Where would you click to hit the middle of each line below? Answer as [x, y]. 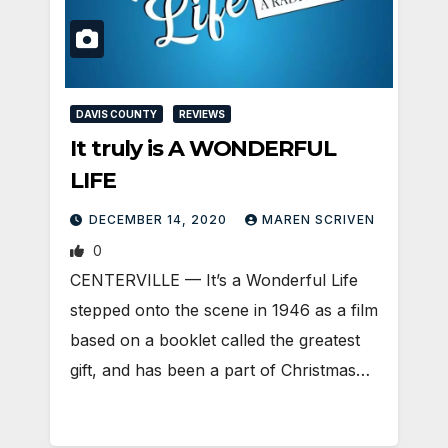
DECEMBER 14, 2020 [160, 219]
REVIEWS [202, 113]
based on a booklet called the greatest [215, 339]
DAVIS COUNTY [116, 113]
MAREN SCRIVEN [318, 219]
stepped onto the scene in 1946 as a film [224, 309]
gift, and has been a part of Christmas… [220, 369]
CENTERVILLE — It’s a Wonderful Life [214, 279]
